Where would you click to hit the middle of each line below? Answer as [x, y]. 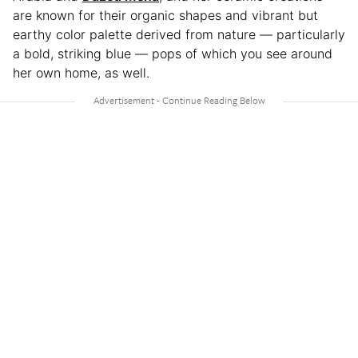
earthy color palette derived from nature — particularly [179, 34]
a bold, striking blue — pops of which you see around [173, 53]
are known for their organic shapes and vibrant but [165, 15]
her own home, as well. [81, 72]
